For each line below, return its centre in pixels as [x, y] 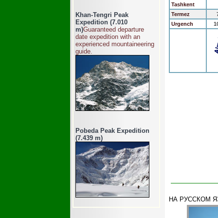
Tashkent [182, 4]
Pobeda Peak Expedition [112, 131]
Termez [180, 14]
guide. [84, 51]
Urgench [182, 24]
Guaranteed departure [114, 29]
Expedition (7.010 [101, 22]
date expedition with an [108, 37]
